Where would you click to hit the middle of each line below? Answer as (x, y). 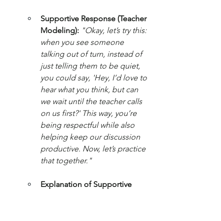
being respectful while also (89, 125)
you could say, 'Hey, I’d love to (95, 78)
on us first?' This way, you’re (90, 113)
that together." (66, 161)
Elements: (58, 196)
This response (101, 196)
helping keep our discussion (91, 137)
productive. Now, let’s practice (94, 149)
